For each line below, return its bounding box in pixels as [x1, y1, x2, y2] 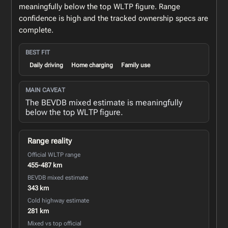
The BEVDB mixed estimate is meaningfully [25, 97, 183, 107]
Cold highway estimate [27, 196, 90, 204]
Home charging [71, 61, 113, 69]
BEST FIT [25, 48, 50, 56]
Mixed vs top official [27, 219, 82, 227]
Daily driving [30, 61, 64, 69]
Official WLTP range [27, 151, 81, 158]
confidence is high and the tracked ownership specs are [19, 13, 209, 23]
